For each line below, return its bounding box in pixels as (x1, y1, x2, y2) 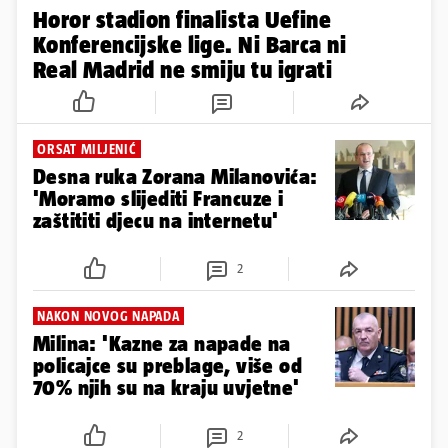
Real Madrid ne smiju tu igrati (33, 55, 333, 83)
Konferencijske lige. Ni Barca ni (33, 30, 347, 58)
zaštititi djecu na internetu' (33, 208, 279, 232)
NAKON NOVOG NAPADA (37, 307, 180, 324)
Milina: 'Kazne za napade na (33, 331, 291, 355)
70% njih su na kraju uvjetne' (33, 375, 300, 399)
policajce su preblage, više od (33, 353, 302, 377)
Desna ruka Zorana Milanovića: (33, 164, 318, 188)
